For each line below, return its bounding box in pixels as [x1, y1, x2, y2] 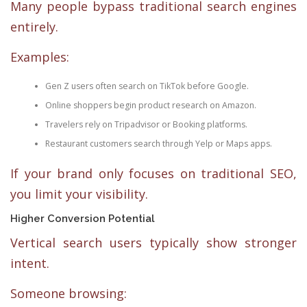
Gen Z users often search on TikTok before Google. [45, 79, 249, 92]
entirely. [10, 19, 58, 36]
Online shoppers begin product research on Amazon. [45, 99, 256, 111]
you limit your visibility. [10, 186, 148, 203]
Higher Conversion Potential [10, 212, 155, 225]
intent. [10, 255, 49, 272]
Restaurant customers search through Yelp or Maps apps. [45, 137, 272, 149]
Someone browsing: [10, 284, 127, 302]
